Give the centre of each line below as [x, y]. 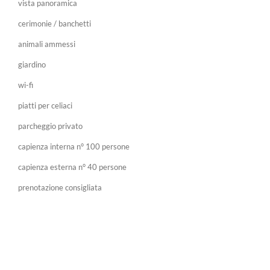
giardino [32, 65]
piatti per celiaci [45, 106]
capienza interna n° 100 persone [74, 147]
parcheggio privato [50, 126]
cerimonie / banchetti [55, 24]
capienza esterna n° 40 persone [72, 167]
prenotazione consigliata [60, 188]
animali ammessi [47, 44]
